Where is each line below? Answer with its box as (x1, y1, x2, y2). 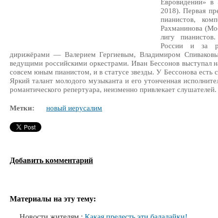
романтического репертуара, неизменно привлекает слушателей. (10, 86, 217, 93)
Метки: (10, 104, 35, 112)
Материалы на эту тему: (10, 195, 96, 203)
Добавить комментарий (10, 156, 93, 164)
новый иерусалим (46, 104, 102, 112)
